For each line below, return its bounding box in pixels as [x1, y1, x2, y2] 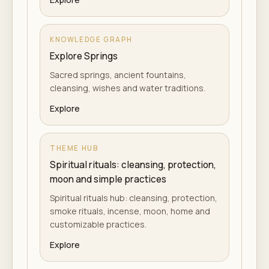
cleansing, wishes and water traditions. [50, 82, 205, 94]
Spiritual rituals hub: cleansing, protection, [50, 192, 217, 204]
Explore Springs [50, 50, 118, 62]
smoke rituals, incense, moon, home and [50, 205, 210, 217]
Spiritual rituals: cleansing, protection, [50, 159, 216, 171]
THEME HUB [50, 144, 98, 153]
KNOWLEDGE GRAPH [50, 35, 133, 44]
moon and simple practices [50, 173, 166, 186]
